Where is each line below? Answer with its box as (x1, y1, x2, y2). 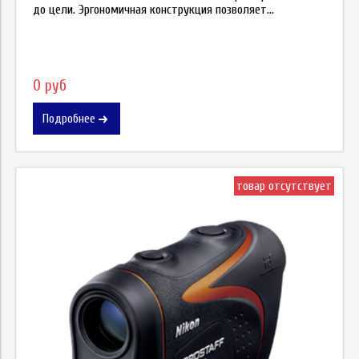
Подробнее (42, 111, 95, 126)
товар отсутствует (236, 178, 332, 193)
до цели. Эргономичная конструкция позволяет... (33, 2, 274, 18)
